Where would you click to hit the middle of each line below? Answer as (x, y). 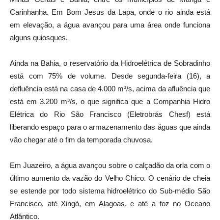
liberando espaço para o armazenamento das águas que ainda (110, 127)
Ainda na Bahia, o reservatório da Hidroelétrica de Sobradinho (110, 63)
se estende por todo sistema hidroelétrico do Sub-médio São (110, 191)
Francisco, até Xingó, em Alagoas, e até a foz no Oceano (110, 203)
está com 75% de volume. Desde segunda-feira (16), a (110, 76)
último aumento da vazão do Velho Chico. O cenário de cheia (110, 178)
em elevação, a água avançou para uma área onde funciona (110, 25)
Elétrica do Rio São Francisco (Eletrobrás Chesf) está (110, 114)
